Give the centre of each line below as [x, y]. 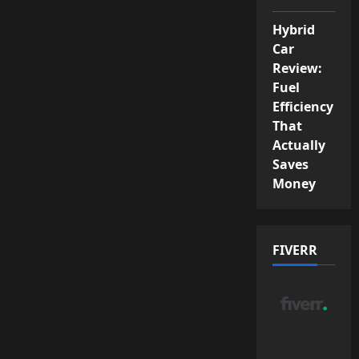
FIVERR [294, 250]
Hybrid [294, 29]
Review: [297, 68]
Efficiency [303, 106]
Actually [299, 145]
